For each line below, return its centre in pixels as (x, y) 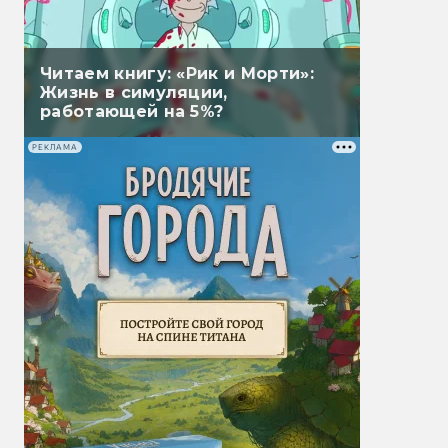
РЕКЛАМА (55, 147)
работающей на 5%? (132, 112)
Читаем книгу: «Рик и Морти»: (177, 74)
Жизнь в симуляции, (134, 93)
